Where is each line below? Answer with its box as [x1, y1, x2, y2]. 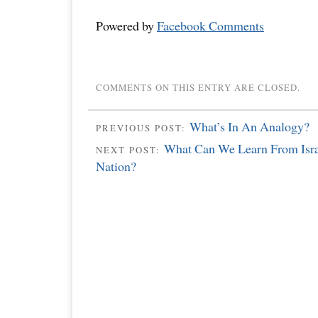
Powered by [96, 17, 157, 35]
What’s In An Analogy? [190, 118, 309, 136]
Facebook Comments [157, 17, 264, 35]
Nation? [96, 157, 136, 175]
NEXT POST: [96, 143, 164, 156]
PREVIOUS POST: [96, 121, 190, 135]
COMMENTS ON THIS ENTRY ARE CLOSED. [96, 81, 300, 94]
